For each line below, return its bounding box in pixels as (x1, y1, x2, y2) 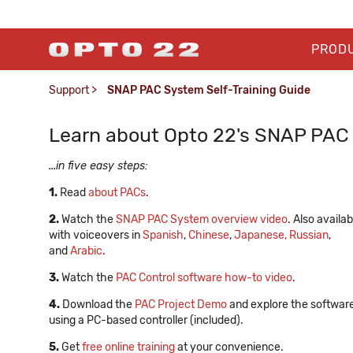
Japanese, (234, 229, 287, 242)
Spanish (143, 229, 184, 242)
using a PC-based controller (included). (49, 314, 243, 327)
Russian (289, 229, 329, 242)
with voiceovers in (49, 229, 143, 242)
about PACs (86, 186, 146, 199)
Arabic (70, 244, 102, 258)
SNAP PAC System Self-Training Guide (107, 84, 310, 97)
